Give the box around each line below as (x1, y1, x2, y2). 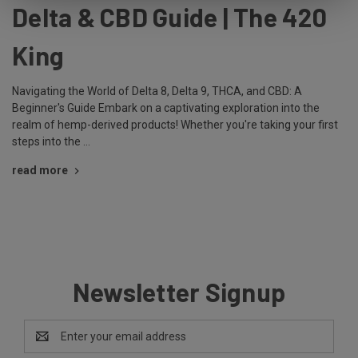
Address (24, 337, 66, 351)
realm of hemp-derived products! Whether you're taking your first (12, 117, 338, 131)
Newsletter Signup (72, 276, 286, 307)
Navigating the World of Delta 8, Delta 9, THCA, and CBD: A (12, 84, 302, 97)
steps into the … (12, 134, 90, 148)
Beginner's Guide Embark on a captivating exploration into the (12, 101, 320, 114)
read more (12, 163, 68, 177)
